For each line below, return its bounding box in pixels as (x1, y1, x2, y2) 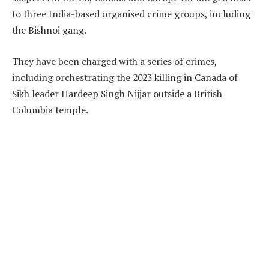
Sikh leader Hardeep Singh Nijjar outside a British (12, 87, 222, 101)
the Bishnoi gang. (12, 23, 86, 37)
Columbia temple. (12, 103, 88, 117)
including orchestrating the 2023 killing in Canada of (12, 71, 238, 85)
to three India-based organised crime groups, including (12, 7, 250, 21)
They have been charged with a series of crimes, (12, 55, 217, 68)
